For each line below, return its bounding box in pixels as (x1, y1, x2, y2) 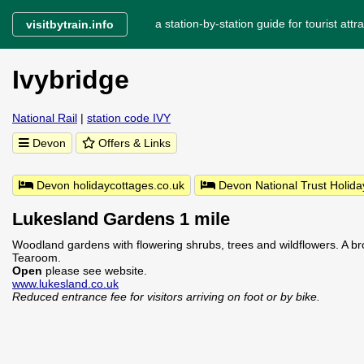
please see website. (45, 264, 147, 277)
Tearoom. (12, 251, 61, 264)
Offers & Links (95, 136, 171, 149)
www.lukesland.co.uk (12, 277, 119, 290)
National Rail (12, 111, 77, 124)
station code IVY (87, 111, 171, 124)
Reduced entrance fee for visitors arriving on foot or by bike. (12, 290, 320, 303)
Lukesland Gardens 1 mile (12, 209, 230, 229)
